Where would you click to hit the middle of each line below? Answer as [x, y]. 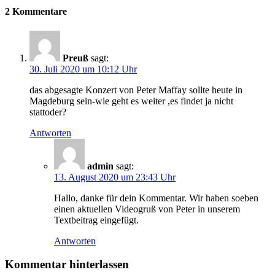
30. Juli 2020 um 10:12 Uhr [83, 69]
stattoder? [48, 112]
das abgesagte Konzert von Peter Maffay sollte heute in [136, 90]
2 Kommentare [36, 12]
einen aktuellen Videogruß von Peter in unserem [147, 209]
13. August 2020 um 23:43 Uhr [115, 177]
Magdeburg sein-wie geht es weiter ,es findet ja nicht [131, 101]
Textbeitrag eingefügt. [96, 220]
